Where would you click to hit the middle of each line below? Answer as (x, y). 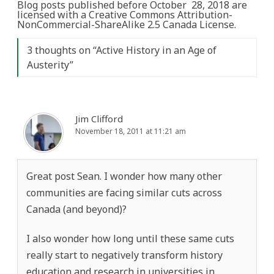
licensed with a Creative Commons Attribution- (125, 14)
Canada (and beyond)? (76, 209)
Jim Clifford (99, 118)
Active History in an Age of (156, 50)
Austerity (48, 65)
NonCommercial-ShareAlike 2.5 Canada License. (127, 24)
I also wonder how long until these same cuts (130, 238)
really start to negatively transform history (124, 255)
